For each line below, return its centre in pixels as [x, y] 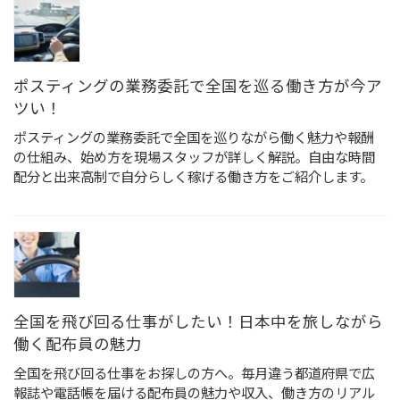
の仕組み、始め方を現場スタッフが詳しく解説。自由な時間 [194, 157]
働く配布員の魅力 [78, 344]
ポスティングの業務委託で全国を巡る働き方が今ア [198, 87]
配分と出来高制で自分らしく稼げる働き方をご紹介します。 [193, 176]
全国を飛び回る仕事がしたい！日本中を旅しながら [198, 321]
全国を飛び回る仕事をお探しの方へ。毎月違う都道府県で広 [194, 373]
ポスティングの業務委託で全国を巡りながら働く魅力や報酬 [194, 137]
